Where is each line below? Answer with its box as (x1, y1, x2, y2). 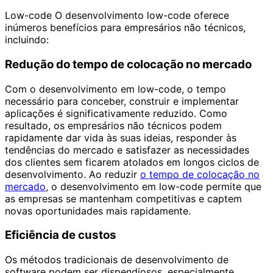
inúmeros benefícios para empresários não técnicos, (5, 21, 246, 34)
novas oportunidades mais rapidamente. (5, 204, 191, 217)
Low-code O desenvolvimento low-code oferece (5, 9, 229, 22)
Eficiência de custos (5, 228, 116, 243)
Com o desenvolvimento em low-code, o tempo (5, 82, 226, 95)
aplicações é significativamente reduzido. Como (5, 107, 227, 119)
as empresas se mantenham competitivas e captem (5, 192, 242, 205)
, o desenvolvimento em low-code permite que (46, 180, 261, 193)
